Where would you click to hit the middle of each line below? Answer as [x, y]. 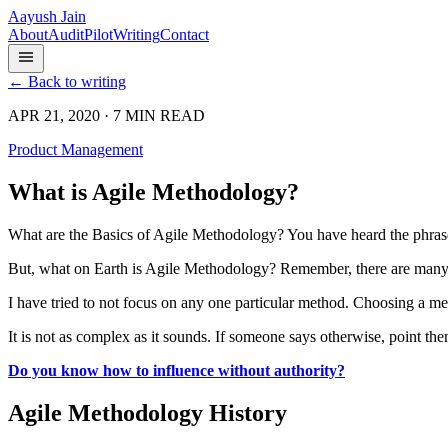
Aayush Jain [47, 16]
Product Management [75, 149]
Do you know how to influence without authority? [176, 370]
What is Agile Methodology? [153, 191]
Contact [184, 34]
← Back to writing [67, 81]
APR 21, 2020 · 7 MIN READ [106, 115]
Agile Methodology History [147, 412]
